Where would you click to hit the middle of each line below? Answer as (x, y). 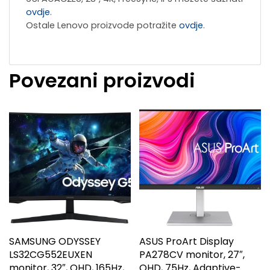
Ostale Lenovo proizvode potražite (102, 26)
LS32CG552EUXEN (51, 254)
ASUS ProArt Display (187, 241)
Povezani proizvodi (102, 81)
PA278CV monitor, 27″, (192, 254)
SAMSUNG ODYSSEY (55, 241)
